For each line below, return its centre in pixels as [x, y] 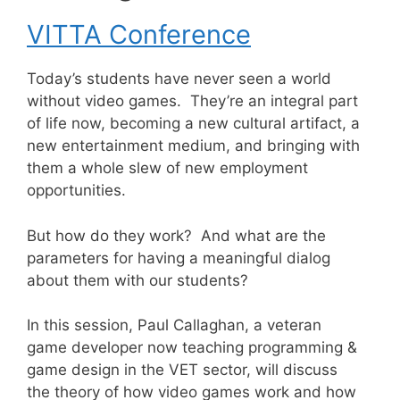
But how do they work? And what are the [176, 235]
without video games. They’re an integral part [192, 101]
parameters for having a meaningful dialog [179, 258]
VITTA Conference [139, 34]
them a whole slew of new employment [167, 168]
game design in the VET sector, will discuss [182, 370]
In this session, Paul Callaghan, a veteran [174, 325]
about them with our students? [137, 280]
